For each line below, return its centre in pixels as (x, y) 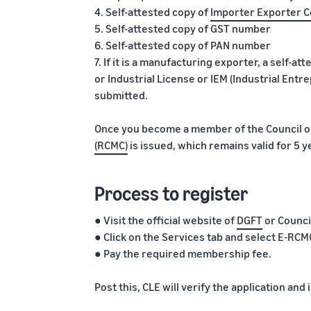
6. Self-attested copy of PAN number (183, 45)
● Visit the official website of (166, 220)
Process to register (171, 193)
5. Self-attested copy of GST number (183, 28)
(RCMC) (111, 145)
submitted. (121, 95)
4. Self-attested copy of (152, 12)
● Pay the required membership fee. (183, 253)
